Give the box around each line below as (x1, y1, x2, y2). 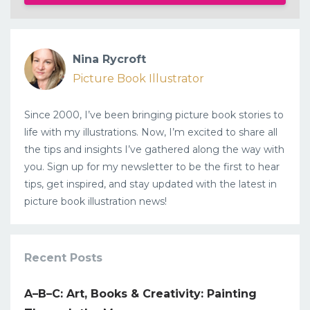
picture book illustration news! (24, 194, 167, 208)
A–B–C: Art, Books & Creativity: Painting (24, 286, 257, 300)
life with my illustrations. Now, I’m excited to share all (24, 125, 277, 138)
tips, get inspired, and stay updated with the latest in (24, 177, 277, 190)
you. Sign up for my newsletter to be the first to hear (24, 160, 280, 173)
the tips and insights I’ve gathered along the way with (24, 143, 284, 156)
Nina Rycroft (73, 52, 146, 66)
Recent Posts (24, 250, 102, 264)
